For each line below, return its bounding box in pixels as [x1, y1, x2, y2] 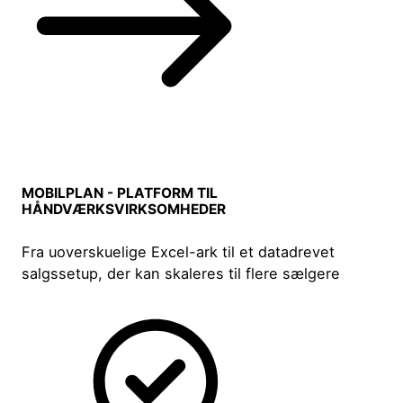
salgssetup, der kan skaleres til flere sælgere [22, 264, 341, 283]
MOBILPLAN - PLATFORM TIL [22, 184, 219, 202]
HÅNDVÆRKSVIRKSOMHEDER [22, 201, 227, 219]
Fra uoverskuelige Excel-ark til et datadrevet [22, 243, 336, 262]
